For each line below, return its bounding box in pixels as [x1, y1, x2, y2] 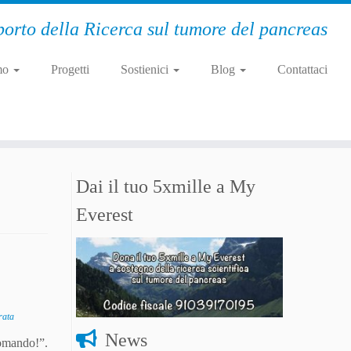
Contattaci [277, 63, 327, 76]
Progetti [50, 63, 89, 76]
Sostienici [120, 63, 172, 76]
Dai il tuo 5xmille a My [76, 176, 255, 197]
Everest [76, 204, 133, 225]
